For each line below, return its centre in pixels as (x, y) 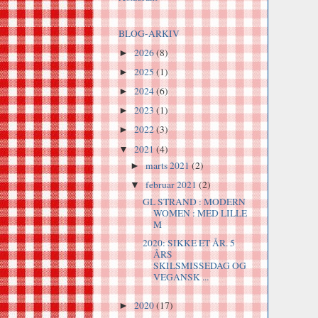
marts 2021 (169, 166)
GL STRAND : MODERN (194, 202)
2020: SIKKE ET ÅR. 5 (188, 243)
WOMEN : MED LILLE (200, 213)
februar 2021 (172, 185)
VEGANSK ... (181, 277)
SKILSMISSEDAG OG (199, 266)
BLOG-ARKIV (149, 33)
